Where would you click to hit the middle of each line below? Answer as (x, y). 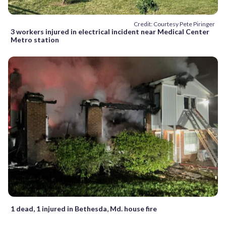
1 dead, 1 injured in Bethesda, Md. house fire (84, 208)
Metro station (35, 40)
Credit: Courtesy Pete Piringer (174, 24)
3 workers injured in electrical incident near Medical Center (110, 32)
